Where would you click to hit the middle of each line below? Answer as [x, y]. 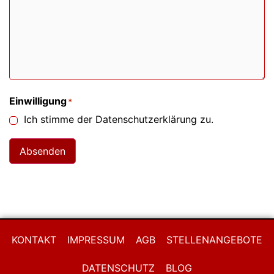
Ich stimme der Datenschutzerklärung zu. [119, 119]
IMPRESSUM [96, 239]
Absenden [43, 151]
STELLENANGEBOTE [214, 239]
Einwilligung [38, 101]
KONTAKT [34, 239]
